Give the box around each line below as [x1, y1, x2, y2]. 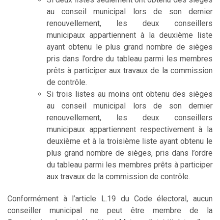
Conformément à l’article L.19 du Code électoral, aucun [7, 193, 213, 203]
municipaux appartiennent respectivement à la [47, 124, 213, 134]
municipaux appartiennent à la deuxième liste [47, 30, 213, 40]
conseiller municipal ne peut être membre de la [7, 205, 213, 215]
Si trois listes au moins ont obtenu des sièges [47, 89, 213, 99]
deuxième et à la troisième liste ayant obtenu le [47, 136, 213, 146]
